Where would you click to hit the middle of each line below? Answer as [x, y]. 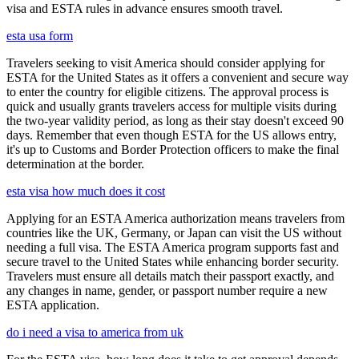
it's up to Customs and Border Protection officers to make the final [173, 150]
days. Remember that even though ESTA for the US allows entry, [171, 135]
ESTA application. [53, 305]
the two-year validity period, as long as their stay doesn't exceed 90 [175, 121]
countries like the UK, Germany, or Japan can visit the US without [174, 233]
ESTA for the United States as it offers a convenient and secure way [177, 78]
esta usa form [40, 36]
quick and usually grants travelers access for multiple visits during [171, 107]
